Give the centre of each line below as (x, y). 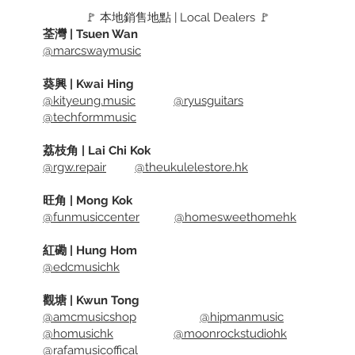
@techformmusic (90, 117)
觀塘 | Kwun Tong (91, 300)
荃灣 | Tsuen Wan (90, 34)
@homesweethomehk (235, 217)
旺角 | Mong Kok (88, 200)
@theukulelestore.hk (191, 167)
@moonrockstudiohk (230, 334)
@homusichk (78, 334)
